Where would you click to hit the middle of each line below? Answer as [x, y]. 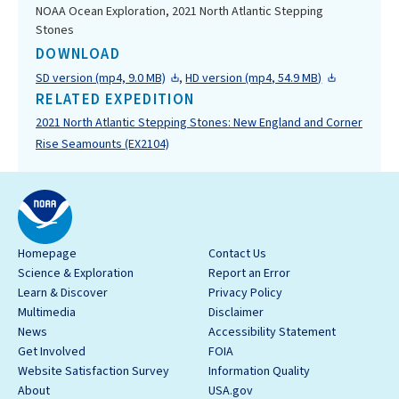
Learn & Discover [63, 293]
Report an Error [249, 273]
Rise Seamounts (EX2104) [102, 144]
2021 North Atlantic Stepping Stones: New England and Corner [199, 122]
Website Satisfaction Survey [94, 371]
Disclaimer [236, 312]
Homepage [47, 253]
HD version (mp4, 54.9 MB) [254, 78]
